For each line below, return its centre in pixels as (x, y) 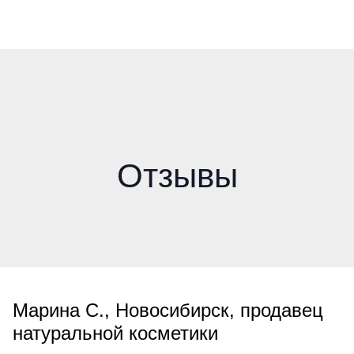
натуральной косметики (115, 333)
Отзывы (177, 176)
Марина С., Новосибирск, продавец (168, 310)
